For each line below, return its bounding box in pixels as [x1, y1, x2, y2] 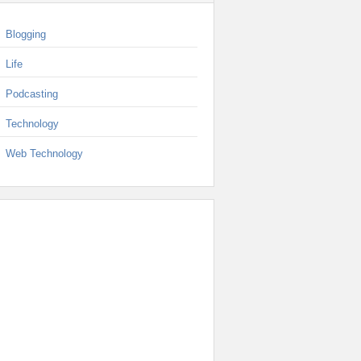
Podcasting [6, 88, 58, 100]
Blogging [6, 28, 46, 40]
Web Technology [6, 147, 83, 160]
